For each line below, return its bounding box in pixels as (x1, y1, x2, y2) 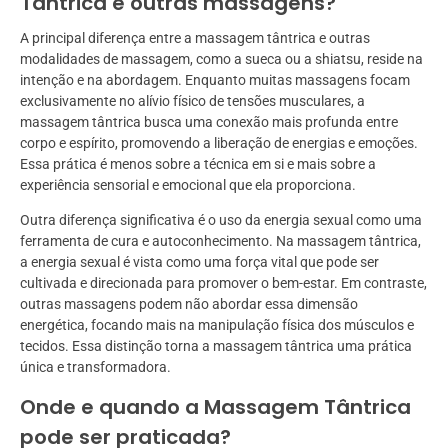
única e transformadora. (20, 359, 171, 376)
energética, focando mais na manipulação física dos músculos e (20, 317, 414, 334)
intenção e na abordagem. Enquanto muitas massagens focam (20, 72, 410, 89)
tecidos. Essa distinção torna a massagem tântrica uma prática (20, 338, 412, 355)
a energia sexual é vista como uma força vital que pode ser (20, 254, 379, 271)
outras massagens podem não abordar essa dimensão (20, 296, 358, 313)
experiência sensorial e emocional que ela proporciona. (20, 177, 356, 194)
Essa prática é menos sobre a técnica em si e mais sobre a (20, 156, 376, 173)
